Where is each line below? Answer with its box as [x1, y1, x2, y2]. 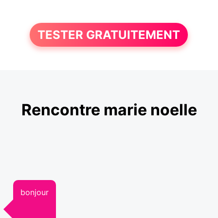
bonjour [20, 187, 49, 197]
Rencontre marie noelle [21, 100, 197, 120]
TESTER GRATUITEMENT [37, 28, 181, 42]
